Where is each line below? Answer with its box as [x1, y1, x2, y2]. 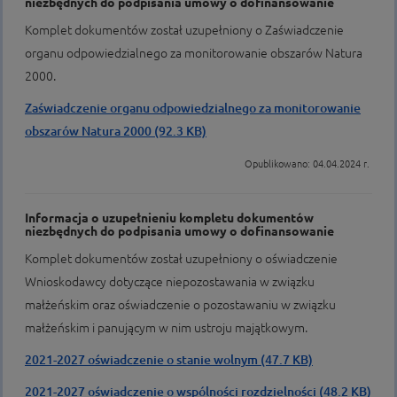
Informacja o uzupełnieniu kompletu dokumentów [25, 211, 314, 225]
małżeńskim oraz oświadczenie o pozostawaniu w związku [25, 298, 336, 312]
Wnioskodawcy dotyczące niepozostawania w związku [25, 275, 315, 289]
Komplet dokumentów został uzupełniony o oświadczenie [25, 252, 338, 266]
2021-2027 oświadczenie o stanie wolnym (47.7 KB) [25, 353, 313, 367]
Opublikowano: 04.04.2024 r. [245, 159, 372, 169]
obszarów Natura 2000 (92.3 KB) [25, 124, 206, 138]
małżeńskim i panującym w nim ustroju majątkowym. [25, 321, 307, 335]
